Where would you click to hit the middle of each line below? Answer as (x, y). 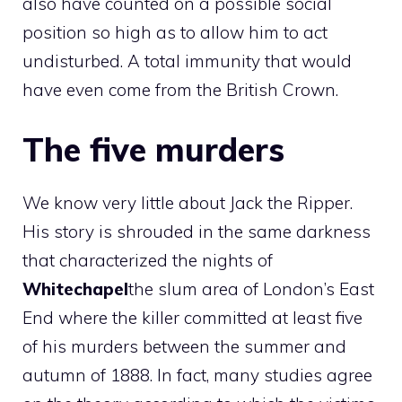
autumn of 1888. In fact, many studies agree (197, 375)
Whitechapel (75, 289)
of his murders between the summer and (184, 346)
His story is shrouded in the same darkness (197, 232)
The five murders (153, 149)
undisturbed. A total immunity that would (187, 61)
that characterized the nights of (148, 260)
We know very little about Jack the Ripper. (188, 203)
